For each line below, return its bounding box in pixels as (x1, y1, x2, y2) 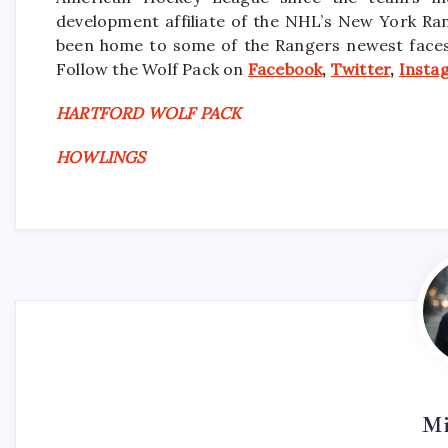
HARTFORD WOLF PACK (56, 103, 242, 124)
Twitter (330, 59, 391, 80)
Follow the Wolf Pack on (56, 59, 248, 80)
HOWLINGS (56, 147, 146, 168)
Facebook (247, 59, 323, 80)
